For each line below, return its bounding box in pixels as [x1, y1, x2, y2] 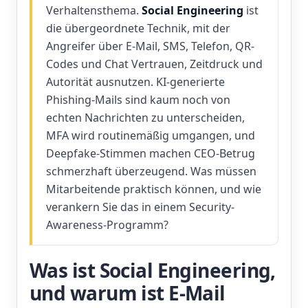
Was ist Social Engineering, [30, 257, 276, 283]
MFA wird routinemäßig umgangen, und [46, 128, 255, 143]
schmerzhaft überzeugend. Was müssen [46, 164, 256, 179]
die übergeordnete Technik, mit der [46, 21, 230, 36]
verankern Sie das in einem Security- [46, 199, 234, 214]
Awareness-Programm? [46, 217, 168, 232]
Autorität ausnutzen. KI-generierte [46, 74, 225, 89]
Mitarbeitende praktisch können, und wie [46, 181, 261, 197]
